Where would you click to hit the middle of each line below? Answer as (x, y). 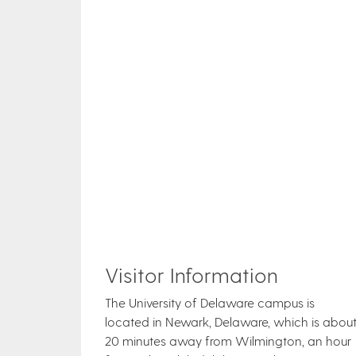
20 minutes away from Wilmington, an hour (228, 341)
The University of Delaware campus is (210, 302)
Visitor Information (192, 275)
